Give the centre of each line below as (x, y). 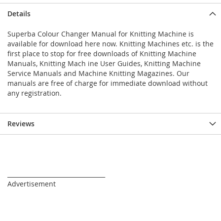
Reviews (21, 124)
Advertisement (32, 184)
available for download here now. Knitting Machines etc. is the (110, 44)
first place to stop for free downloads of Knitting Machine (102, 54)
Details (19, 14)
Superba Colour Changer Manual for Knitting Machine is (101, 34)
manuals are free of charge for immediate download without (108, 83)
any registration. (35, 93)
